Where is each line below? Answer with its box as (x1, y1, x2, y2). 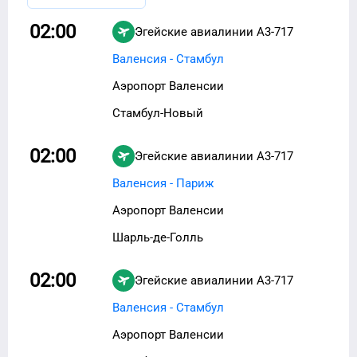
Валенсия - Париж (112, 175, 214, 190)
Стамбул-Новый (112, 105, 203, 120)
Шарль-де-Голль (112, 229, 203, 245)
